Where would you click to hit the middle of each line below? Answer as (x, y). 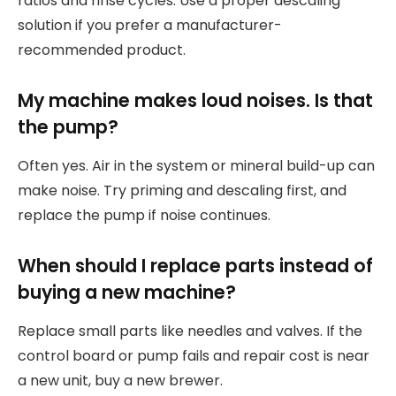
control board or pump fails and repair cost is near (194, 356)
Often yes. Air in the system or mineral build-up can (196, 166)
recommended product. (102, 50)
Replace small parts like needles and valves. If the (190, 331)
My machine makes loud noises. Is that (195, 100)
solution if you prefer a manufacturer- (150, 26)
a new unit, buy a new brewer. (120, 381)
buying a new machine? (127, 292)
